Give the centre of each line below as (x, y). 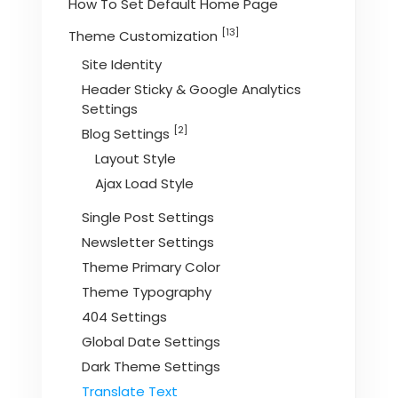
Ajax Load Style (145, 183)
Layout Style (136, 158)
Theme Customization (145, 36)
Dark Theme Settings (151, 366)
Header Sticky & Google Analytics (192, 89)
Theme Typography (147, 291)
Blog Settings (128, 133)
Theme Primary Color (151, 267)
